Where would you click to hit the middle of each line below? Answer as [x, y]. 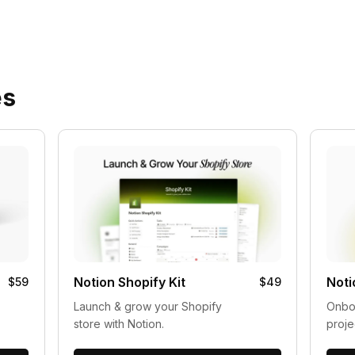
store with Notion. [118, 324]
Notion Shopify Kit [129, 282]
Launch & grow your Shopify [147, 307]
